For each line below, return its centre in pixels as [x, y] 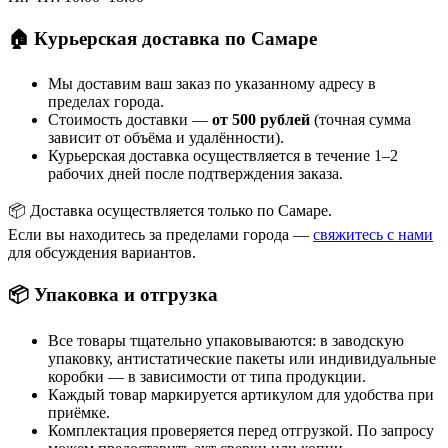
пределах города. [106, 102]
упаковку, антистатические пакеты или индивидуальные [242, 358]
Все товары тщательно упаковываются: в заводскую [226, 340]
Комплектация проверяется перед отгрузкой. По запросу [241, 430]
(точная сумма [360, 120]
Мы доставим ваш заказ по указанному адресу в [212, 84]
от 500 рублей [261, 120]
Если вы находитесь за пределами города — [160, 235]
